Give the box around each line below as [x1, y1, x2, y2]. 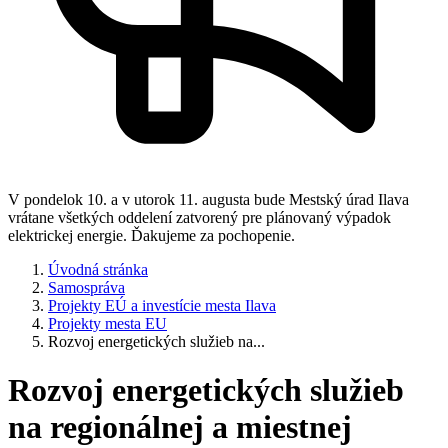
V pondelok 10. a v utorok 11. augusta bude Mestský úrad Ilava [8, 191, 409, 208]
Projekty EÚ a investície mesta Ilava [48, 297, 276, 314]
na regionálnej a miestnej [8, 409, 352, 446]
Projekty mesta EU [48, 315, 167, 332]
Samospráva [48, 279, 125, 296]
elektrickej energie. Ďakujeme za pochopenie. [8, 227, 295, 244]
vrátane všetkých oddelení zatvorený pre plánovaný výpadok [8, 209, 391, 226]
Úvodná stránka [48, 261, 148, 278]
